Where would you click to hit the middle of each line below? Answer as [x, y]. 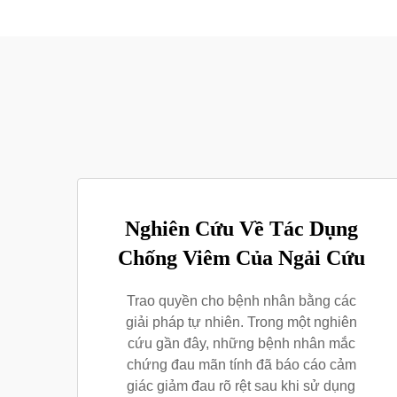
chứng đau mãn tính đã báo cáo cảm [241, 365]
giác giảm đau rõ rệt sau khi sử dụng [241, 386]
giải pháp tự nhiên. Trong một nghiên [241, 322]
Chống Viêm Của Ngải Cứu [241, 258]
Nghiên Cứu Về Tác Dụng [241, 229]
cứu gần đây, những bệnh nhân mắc [241, 343]
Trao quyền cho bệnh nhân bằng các [241, 301]
